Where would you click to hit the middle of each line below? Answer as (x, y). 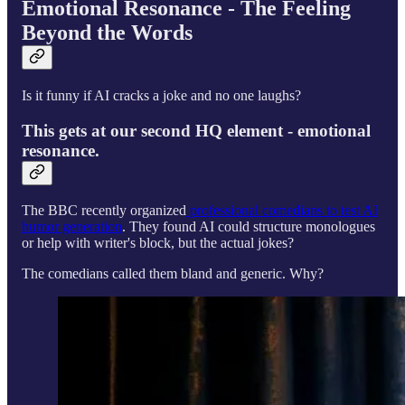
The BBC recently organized (104, 210)
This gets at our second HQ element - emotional (196, 130)
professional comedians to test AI (282, 210)
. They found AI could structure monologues (249, 226)
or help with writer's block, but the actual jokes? (158, 242)
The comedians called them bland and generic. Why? (173, 273)
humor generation (72, 226)
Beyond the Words (107, 33)
